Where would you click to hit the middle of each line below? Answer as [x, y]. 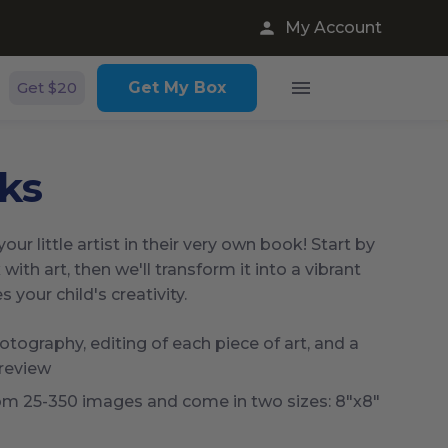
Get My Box [176, 87]
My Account [333, 27]
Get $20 [46, 87]
